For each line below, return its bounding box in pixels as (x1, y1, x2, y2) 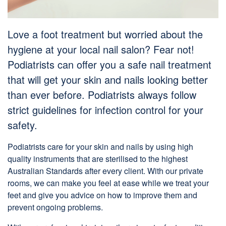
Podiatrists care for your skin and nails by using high (8, 140, 193, 152)
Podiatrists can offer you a (8, 56, 128, 72)
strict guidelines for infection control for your (8, 102, 203, 117)
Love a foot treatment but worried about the (8, 26, 203, 41)
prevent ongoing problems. (8, 201, 103, 213)
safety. (8, 117, 37, 132)
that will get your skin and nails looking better (8, 72, 208, 87)
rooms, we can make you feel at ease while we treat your (8, 177, 209, 189)
